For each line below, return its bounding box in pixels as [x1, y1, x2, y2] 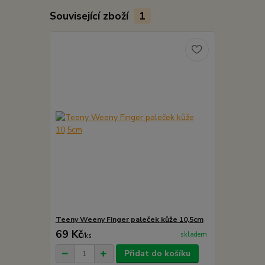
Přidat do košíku [124, 248, 191, 260]
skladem [180, 230, 207, 240]
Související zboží [49, 8, 131, 23]
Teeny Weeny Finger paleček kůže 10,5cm [55, 215, 203, 225]
